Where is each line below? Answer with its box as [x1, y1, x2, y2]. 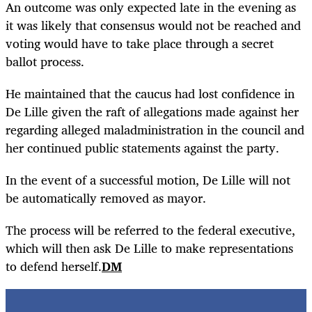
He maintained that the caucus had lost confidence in [6, 82, 295, 104]
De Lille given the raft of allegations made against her [6, 100, 299, 122]
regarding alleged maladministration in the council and [6, 118, 304, 140]
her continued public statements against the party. [6, 136, 279, 158]
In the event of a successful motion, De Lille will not [6, 169, 290, 190]
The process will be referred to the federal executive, [6, 219, 295, 241]
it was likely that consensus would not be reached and [6, 14, 301, 36]
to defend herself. [6, 256, 102, 277]
